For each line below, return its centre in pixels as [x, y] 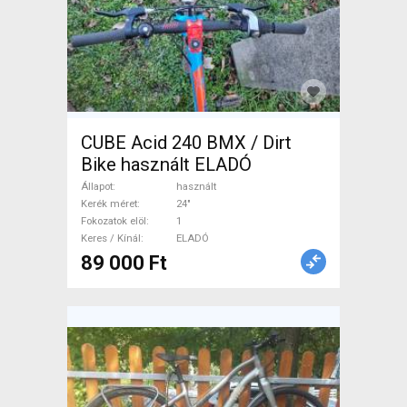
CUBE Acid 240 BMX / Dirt [186, 143]
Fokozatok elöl [114, 221]
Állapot [97, 186]
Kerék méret [109, 203]
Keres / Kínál [111, 238]
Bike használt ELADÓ [166, 164]
